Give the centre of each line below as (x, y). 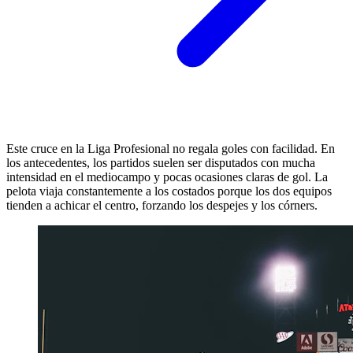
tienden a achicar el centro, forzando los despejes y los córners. (162, 205)
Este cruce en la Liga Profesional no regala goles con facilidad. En (171, 148)
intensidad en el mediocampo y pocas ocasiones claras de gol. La (167, 176)
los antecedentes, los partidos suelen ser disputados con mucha (161, 162)
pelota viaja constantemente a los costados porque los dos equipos (169, 191)
